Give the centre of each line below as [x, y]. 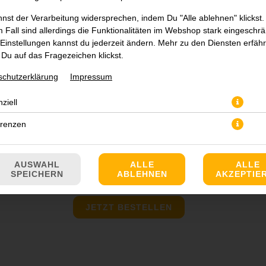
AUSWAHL [37, 164]
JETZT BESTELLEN [129, 207]
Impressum [91, 77]
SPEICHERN [37, 174]
